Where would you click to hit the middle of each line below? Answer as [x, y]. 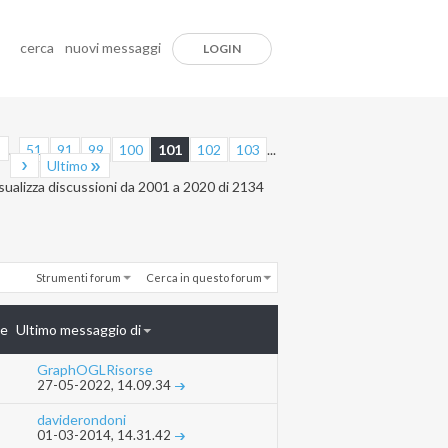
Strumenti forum [78, 277]
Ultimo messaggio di [78, 330]
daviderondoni [81, 420]
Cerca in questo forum [204, 277]
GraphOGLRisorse [95, 370]
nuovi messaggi [113, 47]
